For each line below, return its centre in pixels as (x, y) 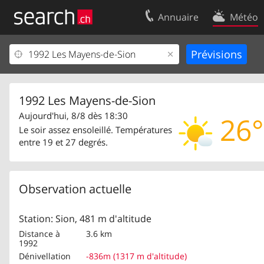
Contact (228, 54)
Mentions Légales (51, 93)
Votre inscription (49, 54)
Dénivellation (45, 256)
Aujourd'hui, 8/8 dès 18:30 (73, 116)
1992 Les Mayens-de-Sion (87, 101)
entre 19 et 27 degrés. (63, 142)
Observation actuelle (75, 189)
